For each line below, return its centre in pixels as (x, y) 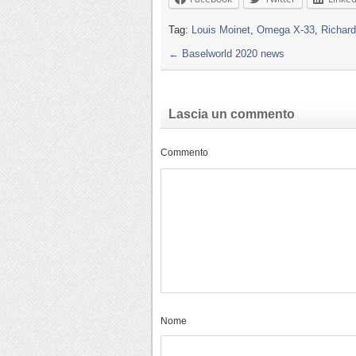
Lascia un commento (232, 114)
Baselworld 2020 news (232, 53)
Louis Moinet (221, 29)
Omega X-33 (286, 29)
